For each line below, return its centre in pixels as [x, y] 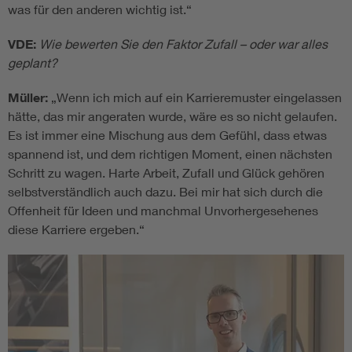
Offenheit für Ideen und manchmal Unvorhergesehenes [163, 211]
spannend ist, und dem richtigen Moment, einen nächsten [170, 154]
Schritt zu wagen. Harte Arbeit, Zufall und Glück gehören [166, 173]
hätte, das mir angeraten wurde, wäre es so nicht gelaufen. [172, 116]
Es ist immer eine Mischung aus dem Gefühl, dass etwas [167, 135]
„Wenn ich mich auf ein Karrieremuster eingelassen [195, 97]
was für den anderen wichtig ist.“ [100, 9]
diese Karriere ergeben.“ [76, 229]
